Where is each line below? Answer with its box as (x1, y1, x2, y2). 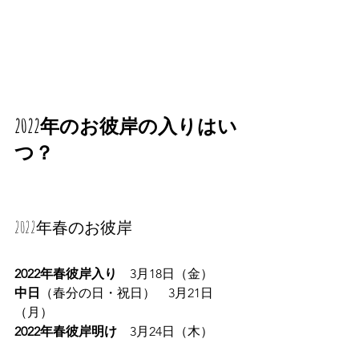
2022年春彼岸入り (14, 265, 130, 281)
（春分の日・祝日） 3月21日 (40, 284, 213, 301)
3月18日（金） (130, 265, 213, 281)
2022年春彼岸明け (14, 323, 130, 339)
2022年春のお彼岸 (14, 216, 132, 237)
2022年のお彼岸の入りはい (14, 113, 237, 138)
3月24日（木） (130, 323, 213, 339)
